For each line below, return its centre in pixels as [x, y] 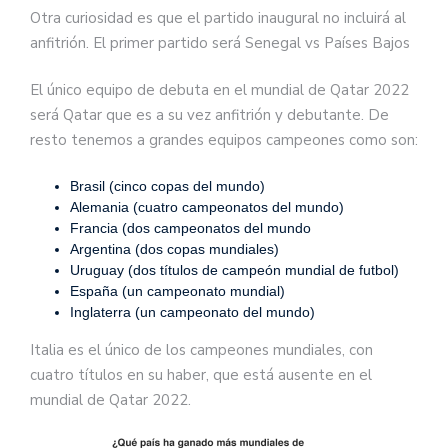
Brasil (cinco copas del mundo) [167, 185]
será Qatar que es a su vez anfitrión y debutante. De [209, 115]
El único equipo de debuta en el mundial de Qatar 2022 [219, 90]
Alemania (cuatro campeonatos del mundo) [207, 206]
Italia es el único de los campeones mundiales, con [201, 349]
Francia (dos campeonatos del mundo [190, 227]
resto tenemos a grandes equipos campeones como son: [224, 140]
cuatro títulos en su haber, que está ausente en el [201, 374]
